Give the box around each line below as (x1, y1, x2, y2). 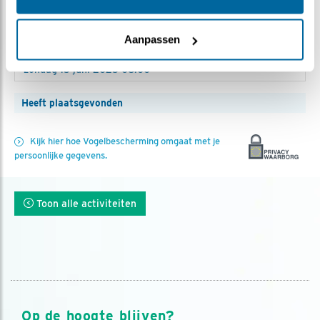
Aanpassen (124, 33, 180, 46)
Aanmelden (14, 21, 94, 40)
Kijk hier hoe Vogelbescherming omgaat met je (30, 135, 220, 146)
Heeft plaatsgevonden (21, 96, 123, 109)
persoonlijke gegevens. (14, 149, 107, 161)
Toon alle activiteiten (34, 197, 136, 209)
